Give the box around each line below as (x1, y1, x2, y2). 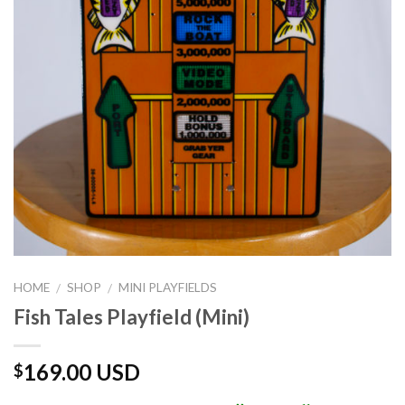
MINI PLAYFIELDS (118, 279, 218, 295)
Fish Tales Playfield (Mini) (14, 304, 250, 329)
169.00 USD (24, 358, 140, 385)
